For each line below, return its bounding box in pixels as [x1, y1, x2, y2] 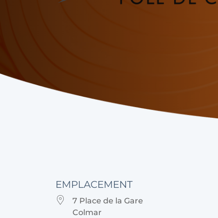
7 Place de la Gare [73, 196, 143, 205]
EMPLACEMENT [55, 179, 132, 190]
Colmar [73, 208, 102, 217]
